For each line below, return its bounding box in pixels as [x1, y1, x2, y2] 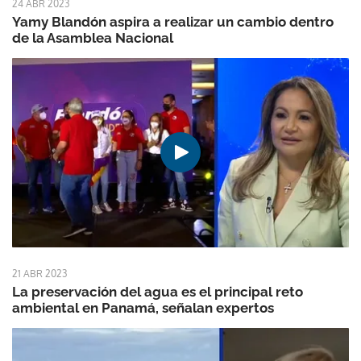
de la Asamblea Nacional [12, 29, 173, 46]
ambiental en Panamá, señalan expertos [12, 300, 274, 316]
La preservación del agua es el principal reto [12, 284, 303, 300]
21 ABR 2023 [12, 268, 67, 280]
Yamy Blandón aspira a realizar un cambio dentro [12, 13, 334, 30]
